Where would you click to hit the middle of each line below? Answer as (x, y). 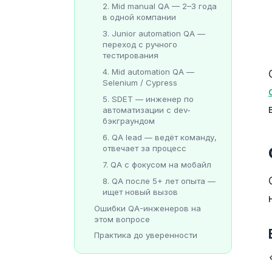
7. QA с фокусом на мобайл (157, 164)
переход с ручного (140, 44)
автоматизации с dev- (147, 110)
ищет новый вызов (140, 192)
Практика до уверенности (146, 235)
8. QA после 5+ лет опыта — (159, 181)
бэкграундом (129, 121)
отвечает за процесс (144, 148)
